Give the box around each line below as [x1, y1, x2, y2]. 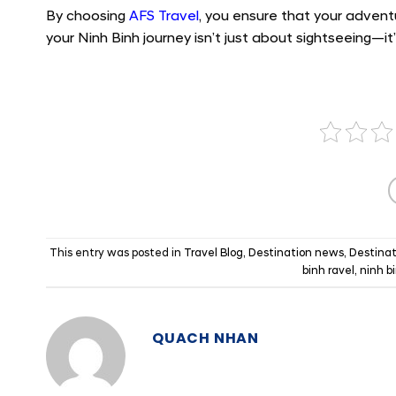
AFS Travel [129, 7, 199, 26]
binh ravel [302, 263, 354, 278]
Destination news [247, 246, 344, 261]
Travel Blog [183, 246, 243, 261]
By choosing [46, 7, 129, 26]
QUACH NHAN [152, 328, 259, 349]
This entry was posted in [49, 246, 184, 261]
